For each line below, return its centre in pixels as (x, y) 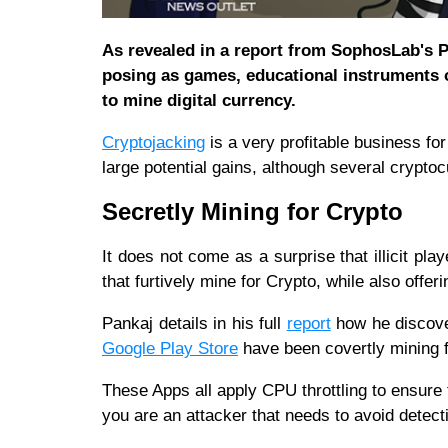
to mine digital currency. (199, 100)
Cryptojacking (153, 142)
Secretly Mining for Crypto (256, 211)
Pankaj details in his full (194, 323)
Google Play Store (170, 348)
